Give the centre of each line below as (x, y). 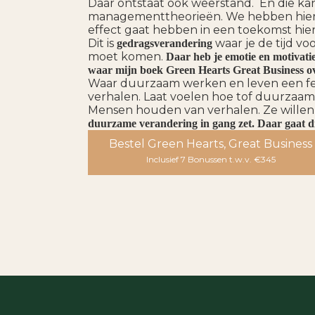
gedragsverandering (166, 43)
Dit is (102, 43)
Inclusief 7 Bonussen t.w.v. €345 (211, 159)
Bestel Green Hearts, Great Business (211, 143)
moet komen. (127, 56)
